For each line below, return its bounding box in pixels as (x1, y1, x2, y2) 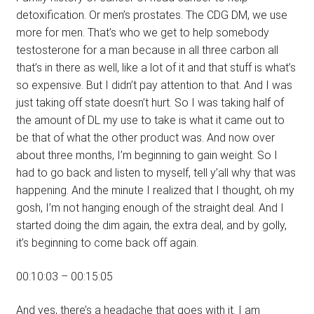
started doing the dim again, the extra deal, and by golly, (15, 219, 287, 233)
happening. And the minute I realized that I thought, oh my (15, 184, 294, 198)
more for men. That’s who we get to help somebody (15, 26, 269, 40)
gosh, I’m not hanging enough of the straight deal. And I (15, 201, 284, 215)
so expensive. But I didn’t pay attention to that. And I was (15, 78, 292, 93)
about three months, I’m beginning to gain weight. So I (15, 149, 278, 163)
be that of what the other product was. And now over (15, 131, 275, 145)
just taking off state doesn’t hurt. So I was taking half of (15, 96, 284, 110)
